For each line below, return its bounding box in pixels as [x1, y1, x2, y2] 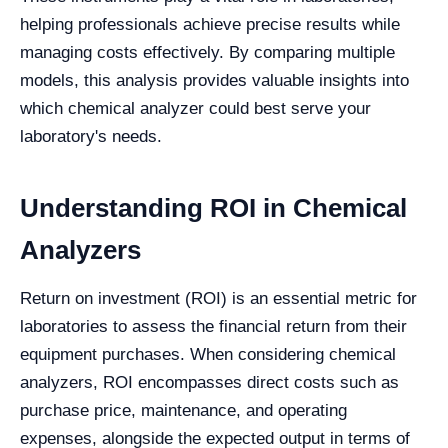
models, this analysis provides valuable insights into [20, 70, 409, 90]
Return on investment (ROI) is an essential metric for [20, 288, 417, 308]
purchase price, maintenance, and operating [20, 400, 347, 420]
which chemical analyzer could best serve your [20, 98, 371, 118]
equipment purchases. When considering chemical [20, 344, 396, 364]
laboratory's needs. [20, 126, 162, 146]
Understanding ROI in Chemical [20, 192, 407, 223]
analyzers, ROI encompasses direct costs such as [20, 372, 399, 392]
